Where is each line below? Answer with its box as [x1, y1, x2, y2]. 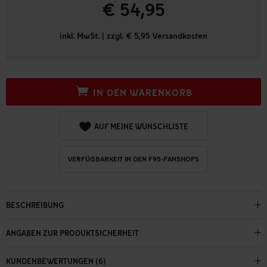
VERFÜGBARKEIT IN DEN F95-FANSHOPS [68, 154, 199, 164]
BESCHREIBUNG [6, 200, 64, 210]
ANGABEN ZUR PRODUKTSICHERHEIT [6, 228, 139, 238]
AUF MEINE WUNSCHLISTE [94, 121, 188, 131]
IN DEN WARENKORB [92, 86, 193, 98]
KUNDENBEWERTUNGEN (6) [6, 256, 106, 266]
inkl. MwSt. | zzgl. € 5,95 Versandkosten [60, 30, 207, 41]
